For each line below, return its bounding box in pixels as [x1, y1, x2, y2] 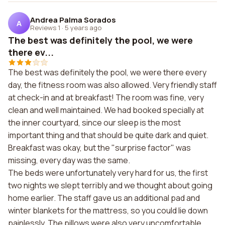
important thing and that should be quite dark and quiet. [8, 130, 208, 141]
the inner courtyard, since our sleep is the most [8, 117, 181, 128]
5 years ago [65, 23, 101, 32]
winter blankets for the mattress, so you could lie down [8, 205, 208, 216]
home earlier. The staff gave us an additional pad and [8, 192, 200, 203]
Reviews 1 [30, 23, 60, 32]
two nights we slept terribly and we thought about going [8, 180, 212, 191]
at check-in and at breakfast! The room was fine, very [8, 92, 204, 103]
